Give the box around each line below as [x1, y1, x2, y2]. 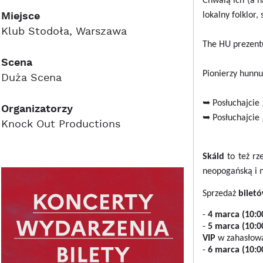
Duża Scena [1, 71, 62, 86]
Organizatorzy [1, 102, 73, 116]
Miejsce [1, 9, 40, 23]
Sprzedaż [202, 189, 238, 198]
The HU [202, 40, 231, 49]
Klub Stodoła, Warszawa [1, 25, 127, 39]
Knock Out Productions [1, 117, 120, 132]
